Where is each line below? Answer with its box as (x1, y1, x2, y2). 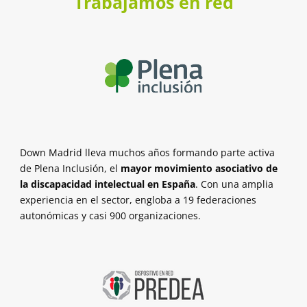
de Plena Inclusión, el (20, 162, 121, 175)
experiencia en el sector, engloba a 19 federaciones (20, 193, 256, 207)
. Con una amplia (195, 177, 273, 191)
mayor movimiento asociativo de (121, 162, 278, 175)
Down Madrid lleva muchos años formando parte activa (20, 146, 275, 160)
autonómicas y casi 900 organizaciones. (20, 209, 201, 223)
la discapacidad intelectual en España (20, 177, 195, 191)
